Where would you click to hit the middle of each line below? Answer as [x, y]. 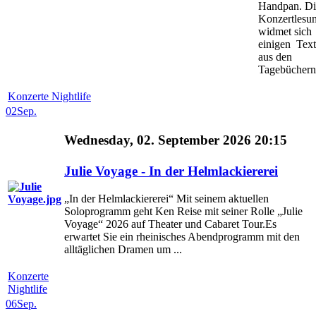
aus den [275, 57]
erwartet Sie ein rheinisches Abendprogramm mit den [182, 237]
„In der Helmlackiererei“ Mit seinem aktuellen [166, 199]
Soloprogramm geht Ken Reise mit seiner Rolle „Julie [183, 212]
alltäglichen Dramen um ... [123, 250]
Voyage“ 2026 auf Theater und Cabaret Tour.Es [170, 224]
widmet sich [285, 32]
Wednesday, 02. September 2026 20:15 [176, 140]
